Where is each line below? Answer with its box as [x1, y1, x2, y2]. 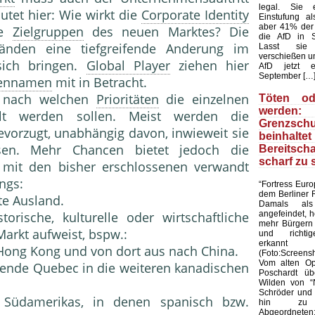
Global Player [86, 57, 170, 75]
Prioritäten [96, 91, 159, 108]
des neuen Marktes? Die [83, 23, 249, 41]
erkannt [259, 238, 288, 248]
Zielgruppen [12, 23, 84, 41]
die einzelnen [158, 91, 250, 108]
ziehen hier [169, 57, 250, 75]
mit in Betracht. [52, 74, 147, 91]
